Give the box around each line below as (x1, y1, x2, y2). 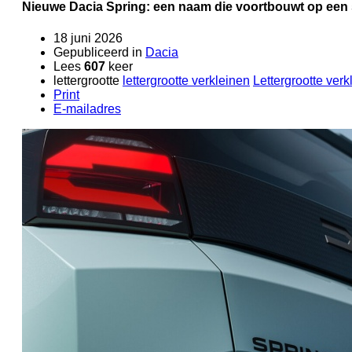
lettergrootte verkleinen (123, 73, 250, 87)
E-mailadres (53, 101, 121, 115)
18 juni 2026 (53, 31, 123, 45)
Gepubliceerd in (53, 45, 142, 59)
